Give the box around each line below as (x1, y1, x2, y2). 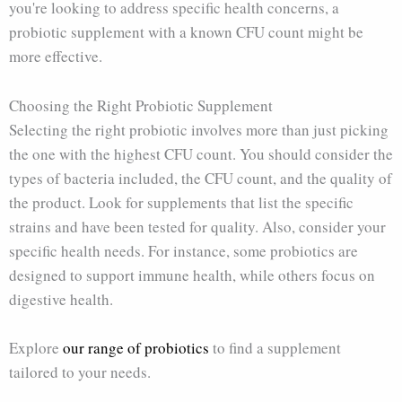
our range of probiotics (63, 336, 209, 358)
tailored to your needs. (9, 361, 151, 382)
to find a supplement (209, 336, 341, 358)
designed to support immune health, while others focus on (9, 264, 375, 285)
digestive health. (9, 288, 113, 310)
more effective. (9, 46, 102, 67)
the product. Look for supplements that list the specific (9, 191, 354, 213)
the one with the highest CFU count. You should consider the (9, 143, 393, 164)
